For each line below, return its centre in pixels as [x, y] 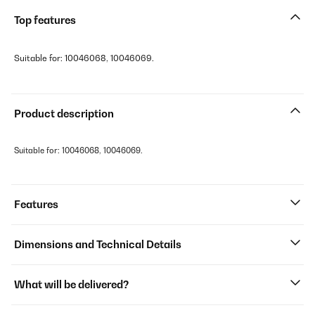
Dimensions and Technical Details [98, 244]
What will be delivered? [71, 284]
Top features [45, 20]
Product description [64, 114]
